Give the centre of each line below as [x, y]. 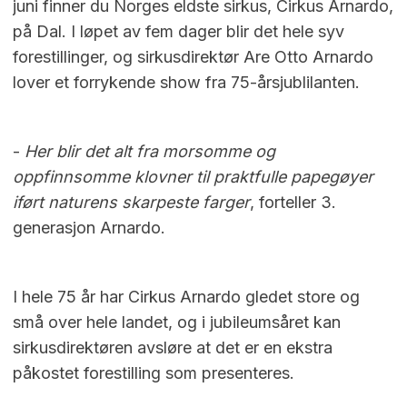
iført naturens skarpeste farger [131, 202]
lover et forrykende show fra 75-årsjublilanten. [186, 82]
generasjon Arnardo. [89, 228]
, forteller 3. [293, 202]
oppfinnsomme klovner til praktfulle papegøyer [193, 177]
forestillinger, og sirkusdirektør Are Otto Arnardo [193, 57]
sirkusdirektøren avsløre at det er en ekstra [173, 347]
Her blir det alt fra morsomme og [150, 151]
